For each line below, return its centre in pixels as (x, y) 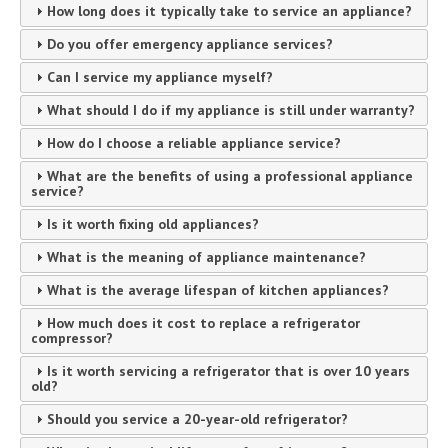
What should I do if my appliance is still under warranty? (230, 110)
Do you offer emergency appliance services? (189, 44)
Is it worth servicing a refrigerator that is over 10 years (228, 371)
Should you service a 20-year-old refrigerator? (197, 419)
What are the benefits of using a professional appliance (229, 176)
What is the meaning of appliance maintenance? (206, 257)
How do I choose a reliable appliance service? (193, 143)
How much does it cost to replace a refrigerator (203, 323)
